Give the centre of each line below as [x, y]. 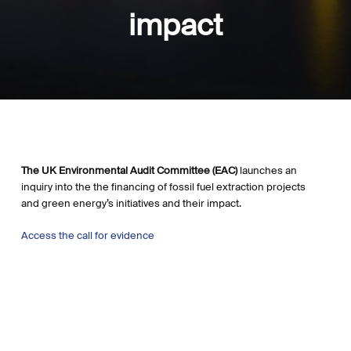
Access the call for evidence [87, 235]
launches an [268, 170]
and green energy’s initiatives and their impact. [131, 203]
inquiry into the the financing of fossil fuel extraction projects [163, 187]
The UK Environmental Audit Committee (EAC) [130, 170]
